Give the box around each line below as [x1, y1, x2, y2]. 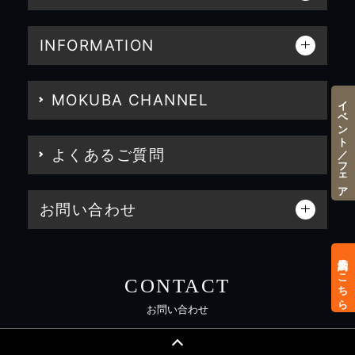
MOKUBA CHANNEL [52, 90, 208, 109]
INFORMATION [40, 36, 155, 55]
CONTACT [124, 274, 231, 296]
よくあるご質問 [52, 145, 165, 164]
